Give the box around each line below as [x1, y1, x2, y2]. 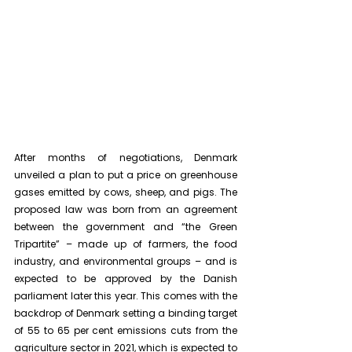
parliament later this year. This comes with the [14, 289, 237, 303]
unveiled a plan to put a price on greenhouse [14, 168, 237, 182]
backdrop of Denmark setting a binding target [14, 306, 237, 321]
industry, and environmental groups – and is [14, 255, 237, 269]
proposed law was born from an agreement [14, 203, 237, 217]
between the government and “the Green [14, 220, 237, 234]
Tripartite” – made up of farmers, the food [14, 237, 237, 251]
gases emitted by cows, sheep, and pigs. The [14, 185, 237, 200]
